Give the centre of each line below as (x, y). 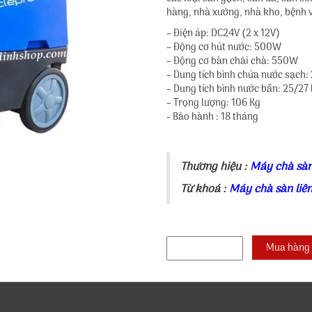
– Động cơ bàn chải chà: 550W (232, 62)
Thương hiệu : (215, 167)
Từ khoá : (205, 189)
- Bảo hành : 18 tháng (212, 117)
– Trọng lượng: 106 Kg (213, 103)
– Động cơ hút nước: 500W (224, 48)
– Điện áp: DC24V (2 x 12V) (223, 34)
